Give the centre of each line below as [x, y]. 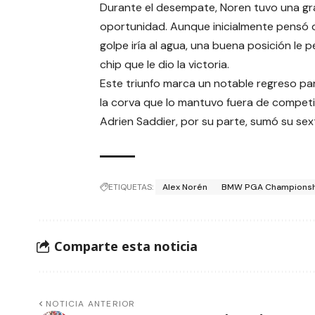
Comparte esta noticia [126, 246]
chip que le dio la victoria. [165, 65]
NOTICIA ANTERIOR [91, 304]
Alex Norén [185, 187]
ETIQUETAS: [131, 187]
